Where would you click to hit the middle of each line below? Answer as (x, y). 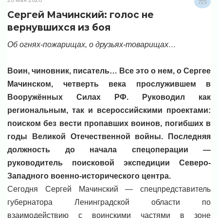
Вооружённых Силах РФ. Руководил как (109, 97)
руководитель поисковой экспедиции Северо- (109, 163)
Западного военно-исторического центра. (89, 176)
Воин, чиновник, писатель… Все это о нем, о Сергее (109, 71)
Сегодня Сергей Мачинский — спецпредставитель (109, 189)
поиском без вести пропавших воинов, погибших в (109, 123)
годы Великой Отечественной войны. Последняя (109, 136)
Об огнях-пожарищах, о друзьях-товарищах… (92, 45)
